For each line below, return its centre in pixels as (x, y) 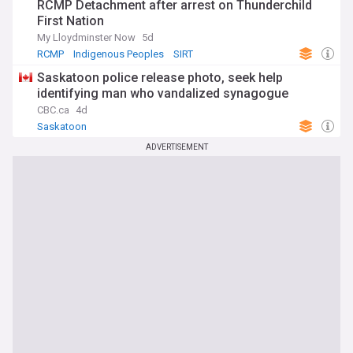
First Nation (71, 21)
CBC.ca (53, 110)
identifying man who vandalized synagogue (163, 93)
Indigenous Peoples (119, 54)
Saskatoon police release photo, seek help (160, 78)
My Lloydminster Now (86, 37)
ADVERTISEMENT (176, 147)
